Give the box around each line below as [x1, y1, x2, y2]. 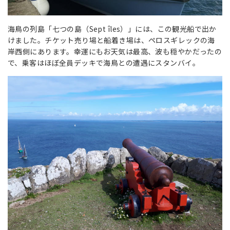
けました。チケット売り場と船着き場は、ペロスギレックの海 [8, 35, 215, 46]
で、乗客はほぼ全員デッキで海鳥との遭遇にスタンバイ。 [8, 57, 200, 68]
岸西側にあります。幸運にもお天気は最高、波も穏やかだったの [8, 46, 222, 57]
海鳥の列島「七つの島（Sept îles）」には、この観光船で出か [8, 24, 217, 34]
